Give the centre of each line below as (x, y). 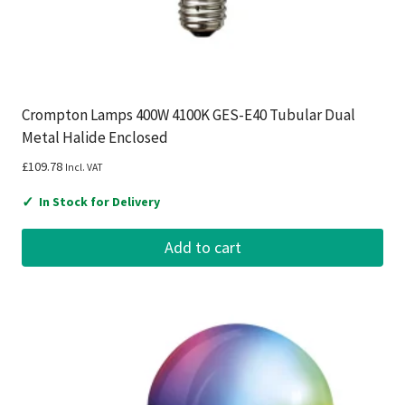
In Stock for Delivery (99, 202)
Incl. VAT (84, 168)
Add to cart (202, 247)
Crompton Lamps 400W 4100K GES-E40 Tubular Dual (188, 115)
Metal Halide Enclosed (95, 138)
